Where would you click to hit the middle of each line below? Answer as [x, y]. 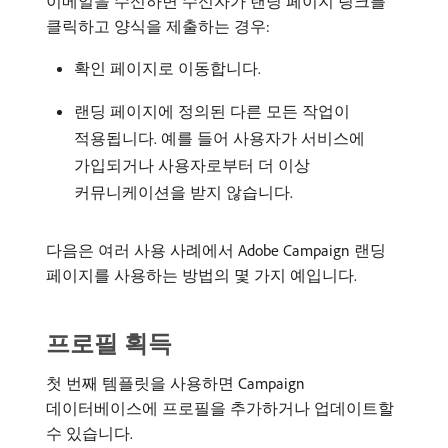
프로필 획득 [109, 343]
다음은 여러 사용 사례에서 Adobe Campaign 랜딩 [216, 250]
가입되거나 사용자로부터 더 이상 [192, 165]
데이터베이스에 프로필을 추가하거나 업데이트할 [220, 408]
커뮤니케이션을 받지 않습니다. [183, 192]
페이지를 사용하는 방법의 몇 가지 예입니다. [201, 275]
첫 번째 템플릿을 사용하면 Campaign [175, 383]
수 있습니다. [89, 433]
